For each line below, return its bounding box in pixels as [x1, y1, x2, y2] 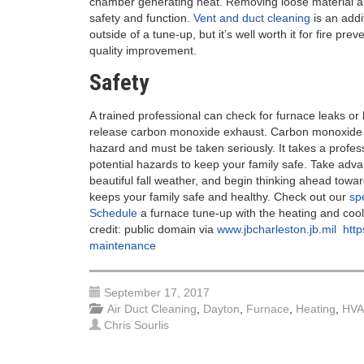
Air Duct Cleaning [106, 302, 197, 315]
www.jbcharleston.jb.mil [216, 223, 340, 236]
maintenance [89, 239, 156, 252]
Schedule [89, 206, 137, 219]
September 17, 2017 [103, 286, 210, 299]
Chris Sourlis [103, 318, 169, 331]
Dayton [202, 302, 240, 315]
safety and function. [89, 11, 193, 24]
